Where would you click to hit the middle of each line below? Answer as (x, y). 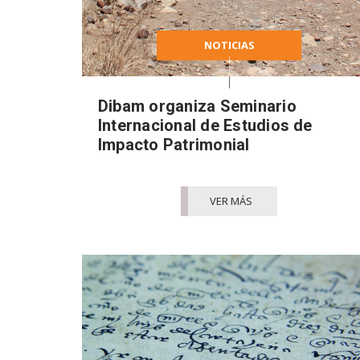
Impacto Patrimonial (174, 144)
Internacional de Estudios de (205, 125)
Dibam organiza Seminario (197, 106)
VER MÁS (231, 200)
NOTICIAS (229, 45)
